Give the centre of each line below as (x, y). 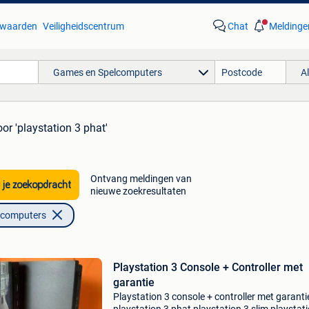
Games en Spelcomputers (107, 72)
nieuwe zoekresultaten (138, 191)
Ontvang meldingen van (141, 179)
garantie (133, 282)
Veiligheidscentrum (83, 26)
